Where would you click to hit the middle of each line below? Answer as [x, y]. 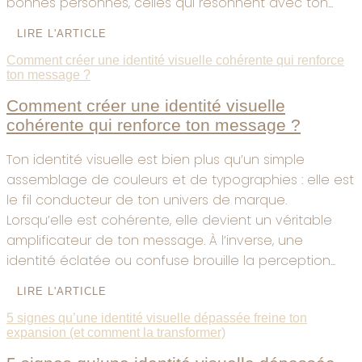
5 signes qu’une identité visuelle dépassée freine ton [157, 318]
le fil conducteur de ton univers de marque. [147, 200]
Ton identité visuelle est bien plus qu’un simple [156, 159]
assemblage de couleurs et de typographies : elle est [180, 179]
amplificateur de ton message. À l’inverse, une [155, 240]
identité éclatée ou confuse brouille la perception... [171, 260]
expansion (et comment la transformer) [116, 332]
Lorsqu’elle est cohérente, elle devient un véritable [169, 220]
